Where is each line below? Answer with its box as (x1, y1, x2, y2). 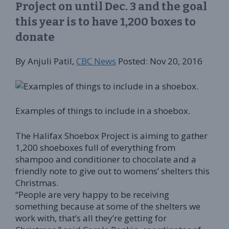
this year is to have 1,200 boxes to (15, 15, 196, 29)
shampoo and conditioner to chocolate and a (15, 153, 196, 165)
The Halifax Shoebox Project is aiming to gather (15, 129, 208, 142)
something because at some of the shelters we (15, 200, 200, 212)
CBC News (76, 55, 116, 67)
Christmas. (15, 176, 58, 189)
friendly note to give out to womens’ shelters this (15, 165, 210, 177)
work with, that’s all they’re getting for (15, 212, 167, 224)
